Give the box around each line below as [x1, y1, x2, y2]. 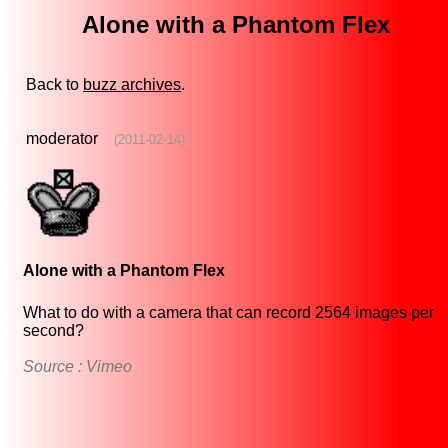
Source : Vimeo [23, 358, 132, 376]
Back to [26, 76, 83, 94]
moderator [26, 130, 98, 148]
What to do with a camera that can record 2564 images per [23, 304, 434, 322]
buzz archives [83, 76, 181, 94]
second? [23, 322, 84, 340]
